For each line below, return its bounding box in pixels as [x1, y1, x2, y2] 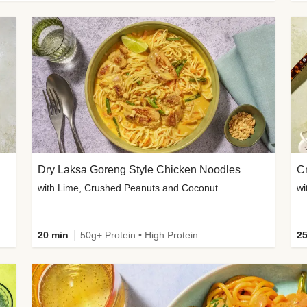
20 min [38, 229, 69, 241]
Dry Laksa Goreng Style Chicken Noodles [38, 163, 241, 175]
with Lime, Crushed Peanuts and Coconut [38, 182, 219, 193]
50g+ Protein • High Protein [80, 229, 199, 241]
